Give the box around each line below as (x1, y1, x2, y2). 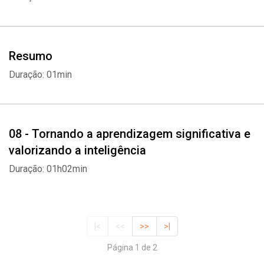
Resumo (9, 49, 52, 63)
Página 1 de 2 (107, 243, 157, 253)
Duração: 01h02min (9, 163, 87, 174)
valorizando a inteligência (9, 143, 146, 157)
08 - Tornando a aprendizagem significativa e (9, 127, 250, 141)
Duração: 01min (9, 69, 72, 80)
